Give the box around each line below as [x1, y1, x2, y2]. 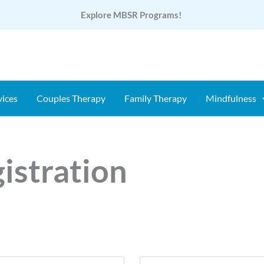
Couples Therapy [36, 93, 105, 104]
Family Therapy [124, 93, 187, 104]
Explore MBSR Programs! [81, 9, 183, 20]
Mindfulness [205, 93, 256, 104]
